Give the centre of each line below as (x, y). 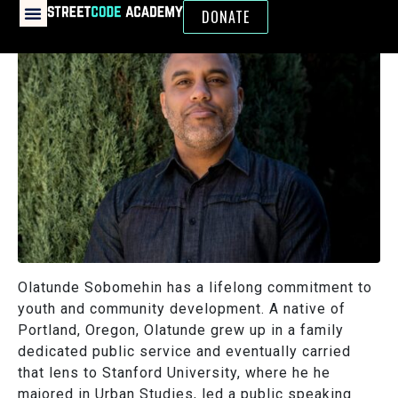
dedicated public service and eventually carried (184, 351)
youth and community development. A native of (182, 309)
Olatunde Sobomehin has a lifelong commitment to (195, 287)
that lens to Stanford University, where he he (174, 373)
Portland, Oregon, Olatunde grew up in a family (181, 330)
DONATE (226, 17)
